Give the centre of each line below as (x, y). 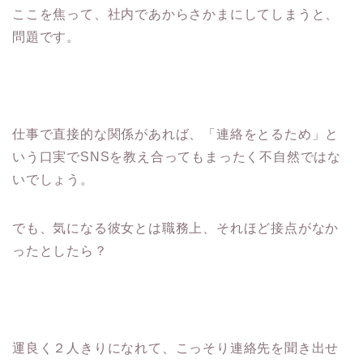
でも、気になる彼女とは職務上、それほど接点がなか (176, 228)
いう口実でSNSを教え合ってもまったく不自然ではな (177, 157)
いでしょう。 (53, 180)
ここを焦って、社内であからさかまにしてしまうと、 (176, 15)
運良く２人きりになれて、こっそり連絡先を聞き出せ (176, 348)
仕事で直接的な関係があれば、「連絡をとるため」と (176, 135)
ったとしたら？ (60, 251)
